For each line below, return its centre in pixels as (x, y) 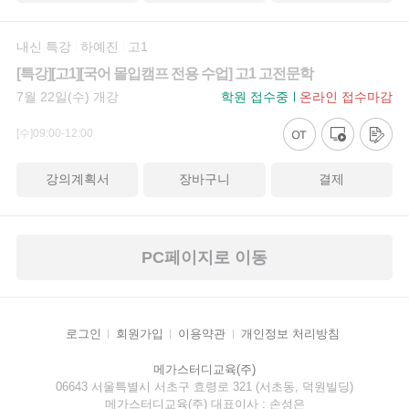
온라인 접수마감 (346, 96)
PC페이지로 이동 (204, 257)
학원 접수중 (255, 96)
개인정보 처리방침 (290, 334)
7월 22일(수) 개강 (67, 96)
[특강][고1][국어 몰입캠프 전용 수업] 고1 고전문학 (164, 73)
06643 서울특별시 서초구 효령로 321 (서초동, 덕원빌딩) (204, 387)
